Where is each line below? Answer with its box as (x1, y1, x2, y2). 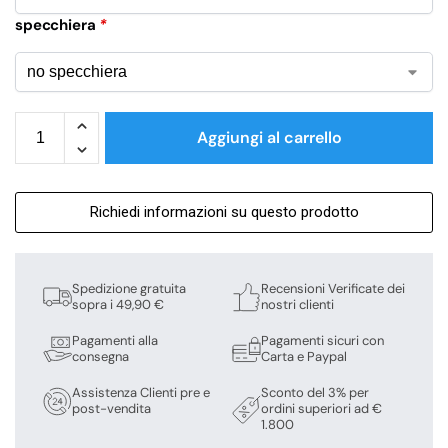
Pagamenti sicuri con (261, 332, 384, 350)
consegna (72, 348, 129, 366)
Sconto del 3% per (261, 384, 369, 402)
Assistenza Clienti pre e (72, 384, 210, 402)
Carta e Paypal (261, 348, 347, 366)
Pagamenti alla (72, 332, 158, 350)
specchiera (15, 15, 100, 36)
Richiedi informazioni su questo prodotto (89, 203, 359, 222)
